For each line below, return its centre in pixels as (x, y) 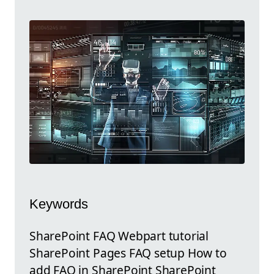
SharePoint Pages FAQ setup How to (128, 253)
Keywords (59, 204)
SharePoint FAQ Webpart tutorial (119, 235)
